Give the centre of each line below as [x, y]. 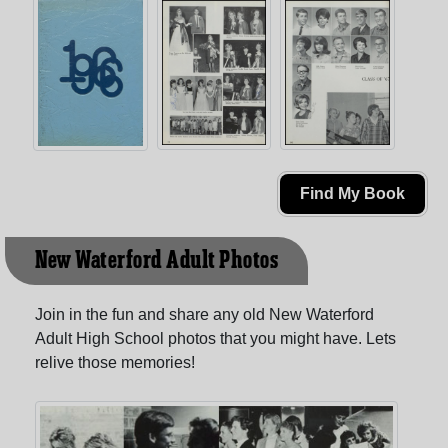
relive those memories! [115, 363]
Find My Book [352, 194]
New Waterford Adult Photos [156, 261]
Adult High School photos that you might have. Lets [215, 339]
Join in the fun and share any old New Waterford [204, 315]
